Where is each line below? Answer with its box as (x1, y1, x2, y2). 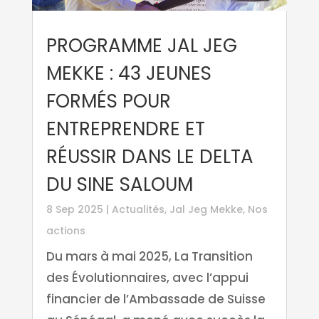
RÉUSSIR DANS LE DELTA (46, 144, 253, 170)
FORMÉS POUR (46, 88, 171, 115)
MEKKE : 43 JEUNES (46, 61, 211, 87)
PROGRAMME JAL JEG (46, 33, 237, 59)
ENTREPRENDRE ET (46, 116, 205, 142)
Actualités (111, 202, 164, 217)
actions (46, 224, 85, 239)
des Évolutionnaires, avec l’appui (46, 269, 249, 287)
